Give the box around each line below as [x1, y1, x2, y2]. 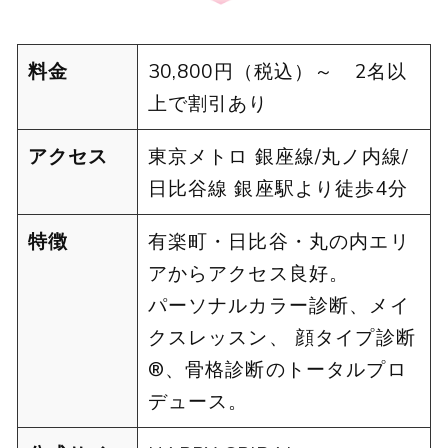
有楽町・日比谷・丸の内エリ [147, 228, 410, 253]
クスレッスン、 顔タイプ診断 [147, 324, 416, 349]
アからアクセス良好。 [147, 260, 350, 285]
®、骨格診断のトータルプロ [147, 356, 407, 381]
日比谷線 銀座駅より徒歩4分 [147, 175, 408, 200]
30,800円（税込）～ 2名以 [147, 58, 408, 83]
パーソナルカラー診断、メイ [147, 292, 410, 317]
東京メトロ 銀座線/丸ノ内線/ [147, 143, 408, 168]
